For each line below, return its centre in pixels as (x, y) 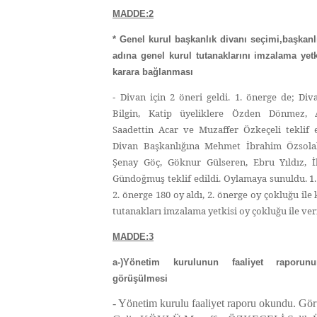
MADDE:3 (133, 237)
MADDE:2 (133, 14)
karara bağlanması (153, 72)
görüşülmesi (140, 278)
